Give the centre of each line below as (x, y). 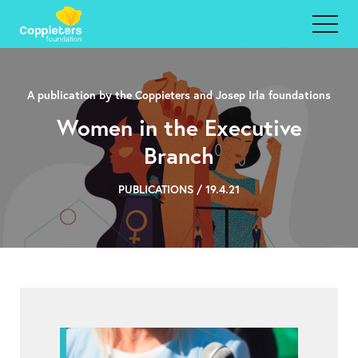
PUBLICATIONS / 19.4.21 (179, 189)
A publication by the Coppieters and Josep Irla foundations (179, 95)
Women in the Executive (179, 127)
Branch (179, 155)
